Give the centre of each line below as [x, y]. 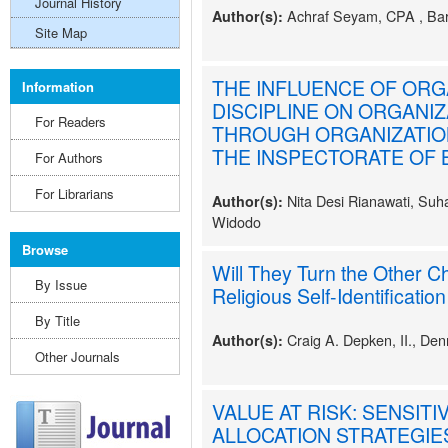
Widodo [236, 221]
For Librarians [74, 193]
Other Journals [77, 356]
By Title [57, 320]
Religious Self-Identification [329, 295]
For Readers [70, 121]
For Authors [69, 157]
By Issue [61, 284]
